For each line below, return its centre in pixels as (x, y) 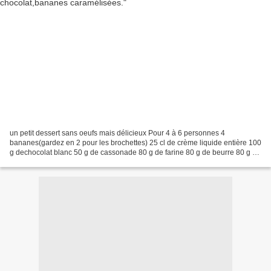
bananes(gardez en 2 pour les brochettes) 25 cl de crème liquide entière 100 (135, 142)
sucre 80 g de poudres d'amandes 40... (73, 162)
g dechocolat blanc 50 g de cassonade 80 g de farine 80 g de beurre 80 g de (135, 152)
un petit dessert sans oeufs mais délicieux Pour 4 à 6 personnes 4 (117, 133)
